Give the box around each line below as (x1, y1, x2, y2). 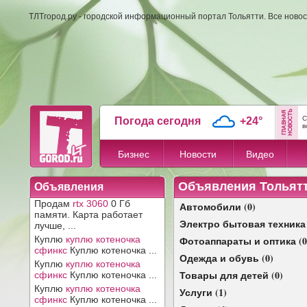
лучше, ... (34, 220, 76, 231)
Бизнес (117, 149, 149, 160)
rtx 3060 (73, 198, 108, 209)
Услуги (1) (180, 285, 227, 299)
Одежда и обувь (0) (180, 251, 273, 265)
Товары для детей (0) (180, 268, 283, 282)
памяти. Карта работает (34, 209, 143, 220)
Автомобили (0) (180, 199, 256, 214)
